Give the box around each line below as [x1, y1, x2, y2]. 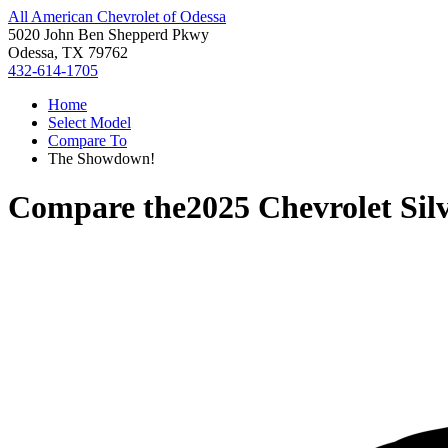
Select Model [48, 114, 131, 131]
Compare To [48, 132, 127, 149]
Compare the [8, 189, 186, 226]
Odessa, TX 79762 [8, 44, 128, 61]
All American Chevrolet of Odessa [8, 8, 226, 25]
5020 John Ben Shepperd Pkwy [8, 26, 209, 43]
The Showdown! [48, 150, 155, 167]
